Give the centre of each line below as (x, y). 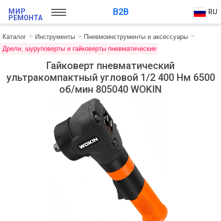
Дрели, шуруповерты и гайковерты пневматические (79, 49)
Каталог (14, 37)
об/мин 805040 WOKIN (110, 89)
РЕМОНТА (25, 18)
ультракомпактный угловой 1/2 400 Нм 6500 (110, 77)
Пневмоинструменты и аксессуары (136, 37)
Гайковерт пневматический (110, 66)
